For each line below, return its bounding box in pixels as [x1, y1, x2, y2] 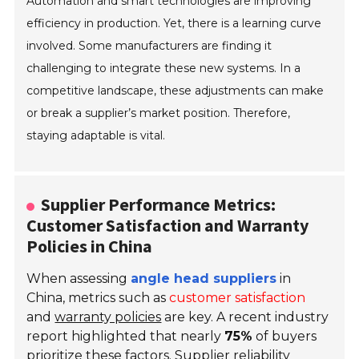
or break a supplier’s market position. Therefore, [26, 106, 291, 121]
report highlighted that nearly [26, 329, 225, 345]
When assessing [26, 271, 131, 287]
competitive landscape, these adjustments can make [26, 83, 325, 99]
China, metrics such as [26, 290, 170, 306]
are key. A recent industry [161, 309, 329, 325]
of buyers [252, 329, 317, 345]
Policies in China [26, 235, 153, 258]
